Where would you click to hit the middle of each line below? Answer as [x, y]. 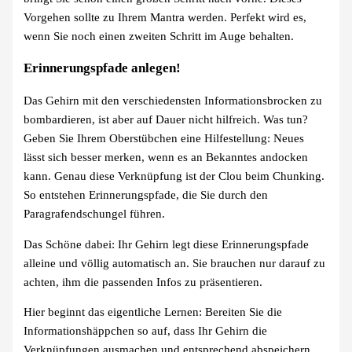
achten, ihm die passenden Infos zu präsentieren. [143, 282]
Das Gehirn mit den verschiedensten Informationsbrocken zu [173, 100]
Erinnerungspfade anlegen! [103, 68]
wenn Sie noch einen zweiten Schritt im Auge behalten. [159, 36]
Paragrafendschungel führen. [95, 213]
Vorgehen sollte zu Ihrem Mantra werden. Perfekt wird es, [165, 17]
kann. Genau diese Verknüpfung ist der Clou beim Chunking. [174, 176]
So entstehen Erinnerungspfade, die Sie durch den [146, 194]
